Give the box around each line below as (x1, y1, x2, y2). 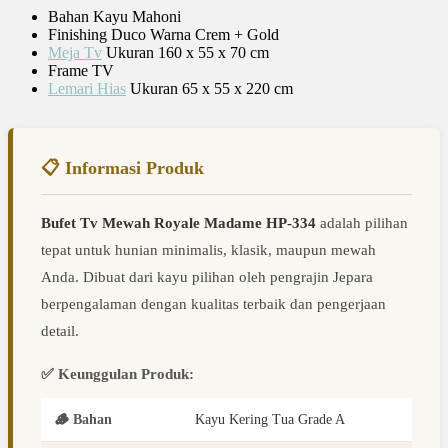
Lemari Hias (48, 80, 126, 98)
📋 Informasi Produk (41, 158, 204, 179)
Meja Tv (48, 44, 102, 62)
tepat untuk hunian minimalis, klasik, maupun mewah (41, 242, 376, 259)
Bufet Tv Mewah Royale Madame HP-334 (41, 215, 316, 232)
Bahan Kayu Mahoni (48, 8, 181, 26)
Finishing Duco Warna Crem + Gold (48, 26, 279, 44)
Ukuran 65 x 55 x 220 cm (126, 80, 293, 98)
